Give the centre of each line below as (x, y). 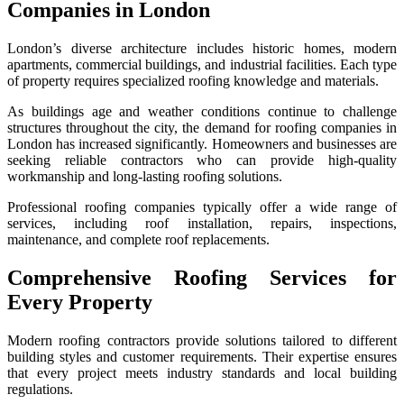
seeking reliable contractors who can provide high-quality (202, 161)
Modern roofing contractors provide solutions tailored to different (202, 340)
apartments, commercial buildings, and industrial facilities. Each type (202, 65)
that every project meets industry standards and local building (202, 372)
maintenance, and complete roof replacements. (138, 240)
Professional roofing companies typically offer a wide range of (202, 207)
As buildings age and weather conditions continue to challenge (202, 112)
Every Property (80, 302)
